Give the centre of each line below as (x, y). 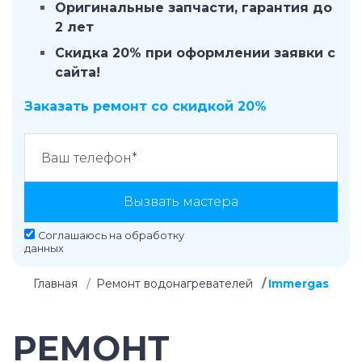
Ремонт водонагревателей (175, 284)
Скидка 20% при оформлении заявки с (195, 53)
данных (44, 248)
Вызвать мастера (181, 202)
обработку (154, 236)
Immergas (299, 284)
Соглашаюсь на (81, 236)
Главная (55, 284)
